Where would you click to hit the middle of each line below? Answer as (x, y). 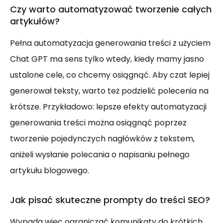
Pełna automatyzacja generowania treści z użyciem (110, 43)
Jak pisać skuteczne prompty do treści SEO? (110, 200)
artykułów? (35, 21)
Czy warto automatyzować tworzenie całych (111, 9)
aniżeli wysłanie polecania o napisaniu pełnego (100, 155)
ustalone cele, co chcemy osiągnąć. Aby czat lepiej (110, 75)
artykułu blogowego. (50, 171)
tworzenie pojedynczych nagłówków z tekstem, (102, 139)
